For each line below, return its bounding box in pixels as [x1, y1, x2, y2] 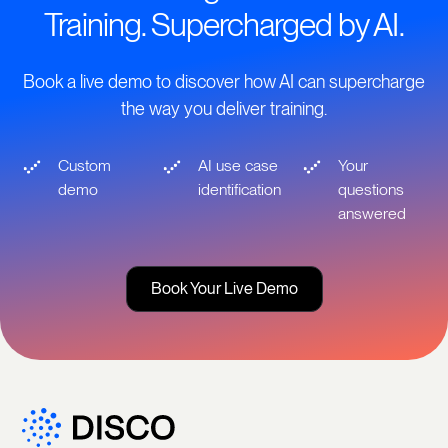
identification [198, 179, 282, 199]
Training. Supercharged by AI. [44, 4, 404, 44]
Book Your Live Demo [150, 278, 298, 298]
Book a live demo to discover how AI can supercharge [23, 70, 425, 92]
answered [337, 203, 406, 223]
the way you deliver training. [121, 97, 327, 119]
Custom [58, 155, 112, 175]
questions [337, 179, 404, 199]
